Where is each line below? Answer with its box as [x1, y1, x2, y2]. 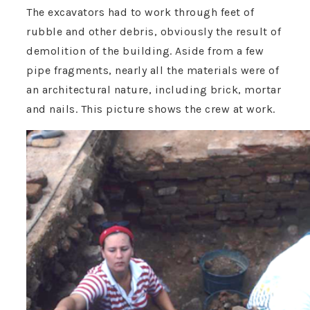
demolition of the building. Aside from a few [26, 44, 264, 58]
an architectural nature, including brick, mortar [26, 83, 281, 97]
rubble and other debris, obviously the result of [26, 25, 281, 39]
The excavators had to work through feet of [26, 6, 254, 19]
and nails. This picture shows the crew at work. [26, 102, 275, 116]
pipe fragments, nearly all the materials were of [26, 64, 279, 77]
